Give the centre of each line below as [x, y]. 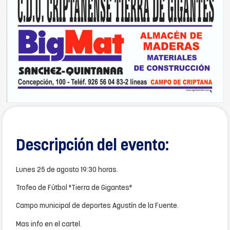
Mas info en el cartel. [49, 224]
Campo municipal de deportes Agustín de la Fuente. [97, 206]
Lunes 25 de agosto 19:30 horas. [67, 170]
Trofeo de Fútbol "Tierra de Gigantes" [74, 188]
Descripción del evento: [92, 146]
